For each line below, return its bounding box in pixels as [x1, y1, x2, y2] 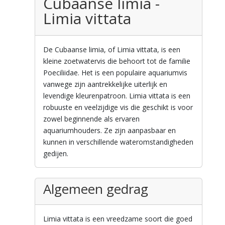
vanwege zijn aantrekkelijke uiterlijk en [43, 79, 167, 89]
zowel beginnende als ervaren [43, 114, 140, 124]
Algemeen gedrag [43, 180, 148, 198]
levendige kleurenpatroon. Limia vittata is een [43, 91, 190, 101]
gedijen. [43, 149, 68, 159]
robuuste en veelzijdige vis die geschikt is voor [43, 102, 193, 113]
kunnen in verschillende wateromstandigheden [43, 137, 193, 147]
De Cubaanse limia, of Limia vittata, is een [43, 45, 180, 55]
